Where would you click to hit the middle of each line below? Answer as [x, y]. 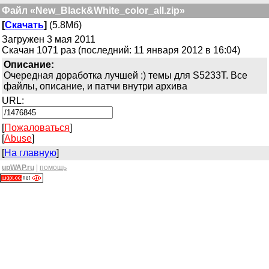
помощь [53, 168]
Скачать [24, 25]
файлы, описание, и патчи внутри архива [95, 86]
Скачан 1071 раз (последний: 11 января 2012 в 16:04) [121, 50]
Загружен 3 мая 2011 [49, 39]
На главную [30, 153]
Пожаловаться [37, 128]
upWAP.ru [18, 168]
